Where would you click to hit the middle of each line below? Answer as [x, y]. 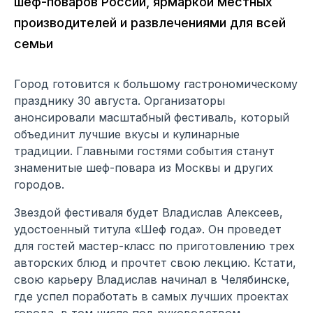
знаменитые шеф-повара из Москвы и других [144, 167]
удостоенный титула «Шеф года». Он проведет [148, 229]
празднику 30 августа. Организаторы [119, 100]
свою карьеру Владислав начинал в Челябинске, [152, 279]
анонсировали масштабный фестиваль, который [152, 117]
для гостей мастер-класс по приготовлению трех [154, 246]
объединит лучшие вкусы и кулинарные [127, 134]
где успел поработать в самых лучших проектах [151, 296]
